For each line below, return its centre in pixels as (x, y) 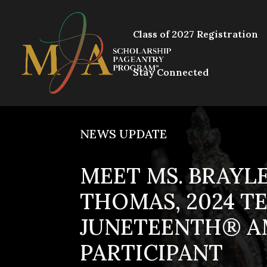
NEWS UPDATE (124, 133)
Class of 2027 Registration (195, 34)
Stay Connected (171, 72)
